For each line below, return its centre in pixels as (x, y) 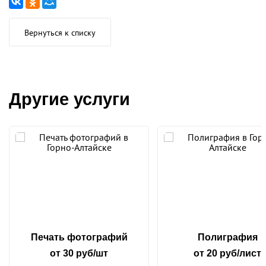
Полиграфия (227, 237)
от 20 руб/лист (227, 254)
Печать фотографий (79, 237)
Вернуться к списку (60, 32)
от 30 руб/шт (79, 254)
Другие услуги (69, 99)
